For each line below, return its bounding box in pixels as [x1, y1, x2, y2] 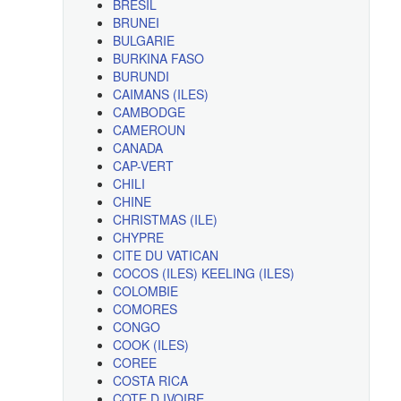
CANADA [112, 139, 163, 158]
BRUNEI [112, 13, 159, 32]
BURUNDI [112, 67, 169, 86]
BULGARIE [112, 31, 175, 50]
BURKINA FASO [112, 49, 204, 68]
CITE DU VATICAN [112, 246, 218, 265]
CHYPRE [112, 228, 164, 247]
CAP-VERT [112, 157, 174, 175]
